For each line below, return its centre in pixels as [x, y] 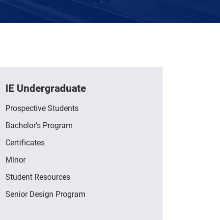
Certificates [25, 142]
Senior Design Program [45, 193]
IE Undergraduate [46, 88]
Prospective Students [42, 108]
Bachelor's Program [39, 125]
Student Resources [38, 176]
